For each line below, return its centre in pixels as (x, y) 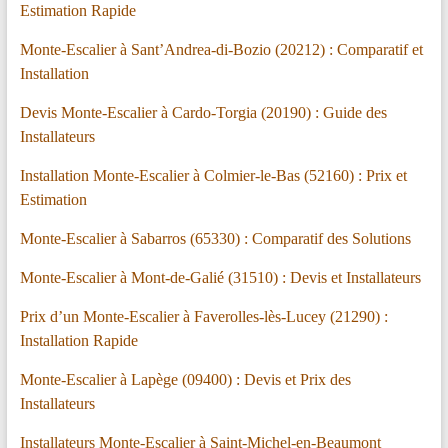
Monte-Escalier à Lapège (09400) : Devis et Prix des (185, 380)
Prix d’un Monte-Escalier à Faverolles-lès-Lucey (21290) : (203, 317)
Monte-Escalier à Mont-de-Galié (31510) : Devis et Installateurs (220, 278)
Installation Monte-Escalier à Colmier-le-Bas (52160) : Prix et (213, 176)
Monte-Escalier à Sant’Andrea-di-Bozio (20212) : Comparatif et (221, 50)
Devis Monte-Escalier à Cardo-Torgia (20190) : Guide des (203, 113)
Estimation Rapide (77, 11)
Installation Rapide (78, 341)
